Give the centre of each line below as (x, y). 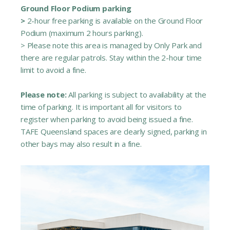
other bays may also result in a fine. (81, 144)
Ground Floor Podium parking (76, 8)
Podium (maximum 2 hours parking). (82, 33)
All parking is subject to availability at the (137, 95)
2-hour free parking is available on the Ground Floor (115, 21)
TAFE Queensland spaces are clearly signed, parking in (114, 132)
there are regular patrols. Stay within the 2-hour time (111, 58)
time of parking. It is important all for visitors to (101, 107)
